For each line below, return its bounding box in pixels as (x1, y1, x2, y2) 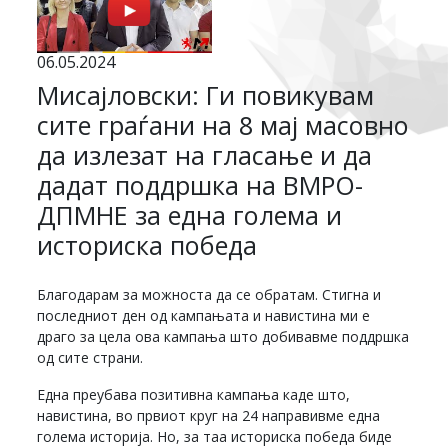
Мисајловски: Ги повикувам (37, 78, 375, 113)
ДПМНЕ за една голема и (37, 198, 343, 233)
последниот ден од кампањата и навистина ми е (37, 306, 371, 326)
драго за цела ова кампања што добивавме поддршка (37, 327, 410, 347)
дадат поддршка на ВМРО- (37, 168, 364, 203)
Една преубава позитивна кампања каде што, (37, 385, 351, 405)
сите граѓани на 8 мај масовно (37, 108, 410, 143)
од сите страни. (37, 348, 144, 368)
